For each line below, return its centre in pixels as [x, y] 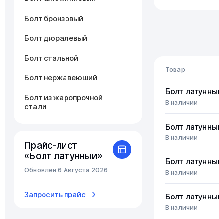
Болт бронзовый [54, 18]
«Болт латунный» [63, 156]
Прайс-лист [51, 146]
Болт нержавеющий [61, 78]
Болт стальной [52, 58]
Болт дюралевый [56, 38]
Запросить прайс [55, 194]
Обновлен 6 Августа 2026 [66, 169]
